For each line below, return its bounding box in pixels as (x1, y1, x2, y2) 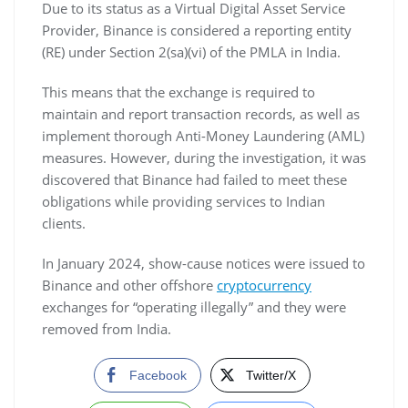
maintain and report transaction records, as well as (42, 104, 360, 123)
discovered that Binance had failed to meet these (42, 169, 347, 189)
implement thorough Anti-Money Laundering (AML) (42, 126, 364, 145)
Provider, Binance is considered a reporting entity (42, 20, 352, 39)
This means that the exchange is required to (42, 82, 315, 101)
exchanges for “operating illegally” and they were (42, 297, 346, 316)
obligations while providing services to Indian (42, 191, 325, 210)
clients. (42, 213, 86, 232)
